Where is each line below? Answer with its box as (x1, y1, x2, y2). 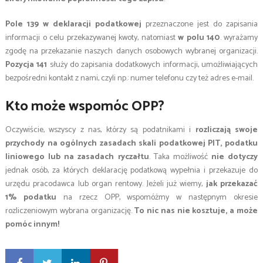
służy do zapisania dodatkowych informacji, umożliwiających (47, 58, 258, 72)
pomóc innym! (5, 218, 59, 232)
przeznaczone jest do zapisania (141, 18, 258, 32)
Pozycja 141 (5, 58, 48, 72)
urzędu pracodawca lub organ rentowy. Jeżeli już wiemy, (5, 177, 206, 191)
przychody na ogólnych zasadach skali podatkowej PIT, (5, 137, 222, 151)
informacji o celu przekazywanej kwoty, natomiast (5, 31, 176, 45)
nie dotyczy (211, 150, 258, 164)
